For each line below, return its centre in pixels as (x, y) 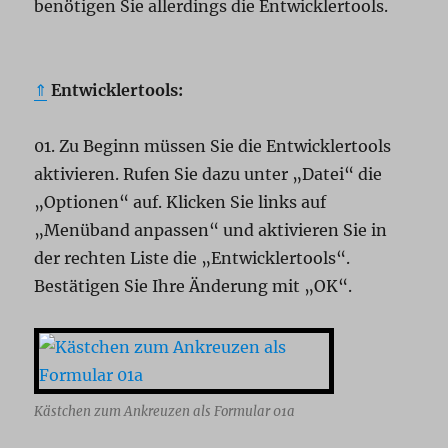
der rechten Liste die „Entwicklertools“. (192, 258)
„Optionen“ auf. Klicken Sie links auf (180, 202)
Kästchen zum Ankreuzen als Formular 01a (165, 412)
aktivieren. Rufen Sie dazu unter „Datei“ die (208, 174)
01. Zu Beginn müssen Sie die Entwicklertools (213, 146)
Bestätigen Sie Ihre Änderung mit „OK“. (193, 286)
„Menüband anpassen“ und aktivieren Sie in (211, 230)
